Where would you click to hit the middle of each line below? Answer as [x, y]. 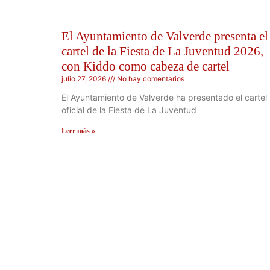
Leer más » [78, 130]
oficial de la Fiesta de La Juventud [129, 110]
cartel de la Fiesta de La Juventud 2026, [162, 51]
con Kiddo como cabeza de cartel [146, 66]
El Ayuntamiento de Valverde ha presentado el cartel [164, 97]
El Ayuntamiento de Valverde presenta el [165, 36]
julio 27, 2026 [85, 78]
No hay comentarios [150, 78]
